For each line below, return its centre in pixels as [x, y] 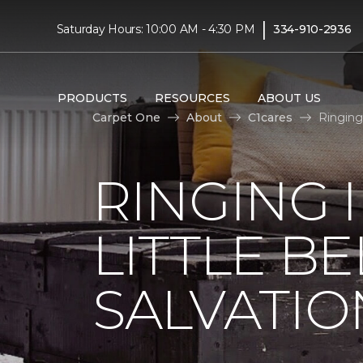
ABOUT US [289, 98]
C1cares [270, 117]
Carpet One [126, 117]
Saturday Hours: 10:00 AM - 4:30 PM [156, 29]
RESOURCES [192, 98]
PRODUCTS [92, 98]
